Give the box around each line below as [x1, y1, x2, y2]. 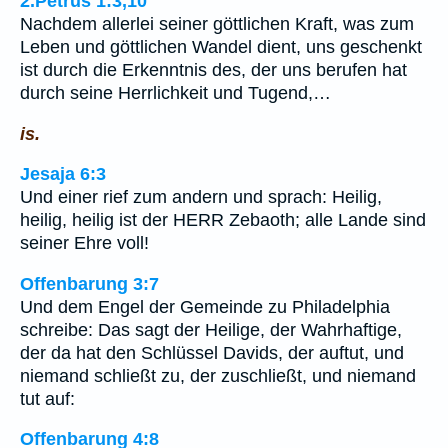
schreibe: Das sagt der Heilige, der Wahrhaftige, [20, 319, 402, 340]
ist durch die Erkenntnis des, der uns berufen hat [20, 59, 407, 80]
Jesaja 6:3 [20, 164, 106, 185]
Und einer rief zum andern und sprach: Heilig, [20, 187, 382, 208]
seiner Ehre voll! [20, 233, 149, 254]
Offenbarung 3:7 [20, 273, 159, 294]
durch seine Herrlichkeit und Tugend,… [20, 82, 331, 103]
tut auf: [20, 388, 75, 409]
